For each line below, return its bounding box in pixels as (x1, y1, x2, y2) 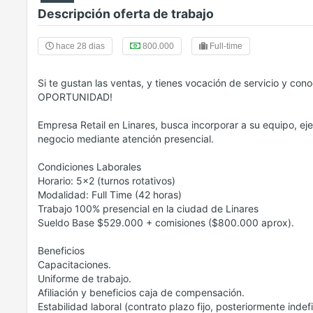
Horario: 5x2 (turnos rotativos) (38, 175, 175, 187)
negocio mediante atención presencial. (38, 133, 214, 145)
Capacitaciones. (38, 259, 111, 271)
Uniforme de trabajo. (38, 272, 131, 285)
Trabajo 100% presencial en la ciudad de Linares (38, 203, 259, 215)
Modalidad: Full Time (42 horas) (38, 189, 182, 201)
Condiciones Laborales (38, 161, 141, 173)
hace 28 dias (54, 41, 105, 52)
